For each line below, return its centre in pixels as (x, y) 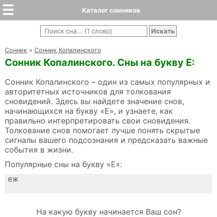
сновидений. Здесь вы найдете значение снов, (94, 101)
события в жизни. (39, 150)
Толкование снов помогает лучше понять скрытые (102, 130)
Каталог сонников (111, 10)
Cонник (16, 50)
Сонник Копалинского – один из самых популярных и (108, 82)
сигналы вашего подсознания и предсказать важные (106, 140)
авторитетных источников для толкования (88, 92)
